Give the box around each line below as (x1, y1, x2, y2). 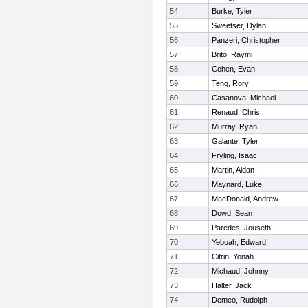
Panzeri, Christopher (212, 36, 280, 44)
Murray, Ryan (212, 122, 257, 131)
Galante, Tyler (212, 137, 258, 145)
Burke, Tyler (212, 7, 252, 15)
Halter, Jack (212, 281, 252, 289)
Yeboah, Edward (212, 238, 266, 246)
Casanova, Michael (212, 93, 276, 102)
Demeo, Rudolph (212, 296, 267, 304)
